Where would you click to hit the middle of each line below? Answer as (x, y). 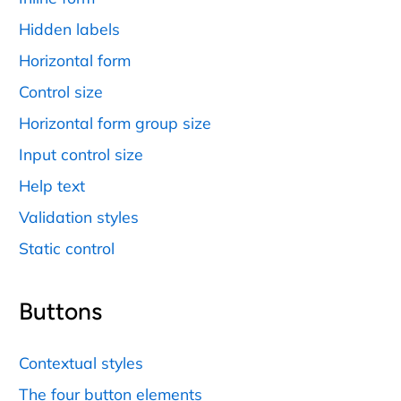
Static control (67, 248)
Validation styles (79, 217)
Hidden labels (69, 28)
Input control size (81, 154)
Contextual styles (81, 362)
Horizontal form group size (115, 123)
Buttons (60, 312)
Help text (52, 186)
